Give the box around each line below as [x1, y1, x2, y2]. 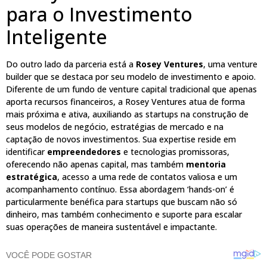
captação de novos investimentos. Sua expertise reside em [6, 133, 236, 145]
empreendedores [47, 146, 121, 158]
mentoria [186, 159, 226, 170]
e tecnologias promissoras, [121, 146, 229, 158]
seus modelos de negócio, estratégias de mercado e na [6, 121, 223, 133]
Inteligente [6, 24, 107, 50]
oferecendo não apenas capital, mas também [6, 159, 186, 170]
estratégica [6, 171, 57, 183]
